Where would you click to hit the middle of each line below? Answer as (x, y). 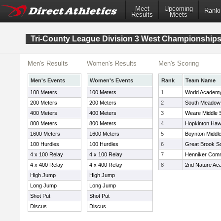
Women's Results (112, 63)
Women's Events (111, 80)
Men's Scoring (179, 63)
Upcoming (179, 9)
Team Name (201, 80)
